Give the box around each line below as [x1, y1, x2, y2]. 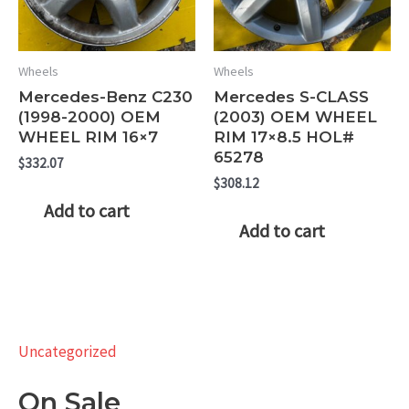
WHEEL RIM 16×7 [18, 127, 158, 146]
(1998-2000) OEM [18, 107, 161, 126]
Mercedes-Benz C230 [18, 87, 193, 106]
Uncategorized [18, 341, 117, 362]
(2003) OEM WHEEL [214, 107, 377, 126]
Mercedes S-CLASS [214, 87, 369, 106]
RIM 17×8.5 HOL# [214, 127, 354, 146]
